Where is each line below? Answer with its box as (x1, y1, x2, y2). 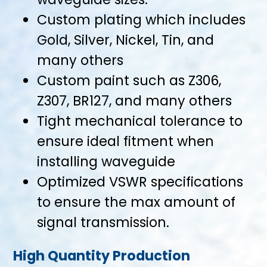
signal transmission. (37, 212, 170, 232)
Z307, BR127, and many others (37, 91, 232, 110)
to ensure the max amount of (37, 192, 236, 212)
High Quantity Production (13, 246, 191, 265)
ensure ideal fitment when (37, 131, 215, 151)
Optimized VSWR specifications (37, 172, 244, 191)
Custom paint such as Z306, (37, 70, 222, 90)
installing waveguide (37, 151, 176, 171)
